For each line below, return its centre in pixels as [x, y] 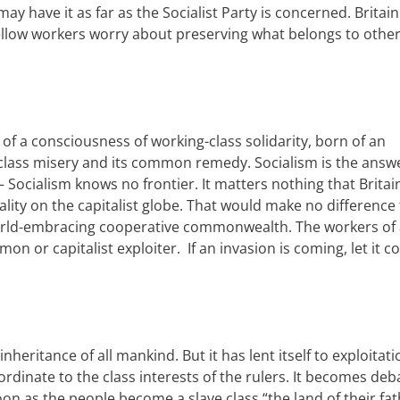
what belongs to [306, 34]
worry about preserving [167, 34]
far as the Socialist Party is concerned [220, 12]
